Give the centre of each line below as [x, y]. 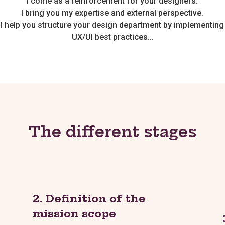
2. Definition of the [89, 198]
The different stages [113, 131]
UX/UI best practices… [112, 37]
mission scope [74, 213]
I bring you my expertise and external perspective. [113, 13]
